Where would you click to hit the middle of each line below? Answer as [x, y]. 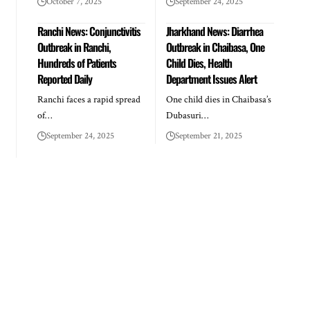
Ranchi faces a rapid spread [89, 100]
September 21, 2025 [208, 136]
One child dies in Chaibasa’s [218, 100]
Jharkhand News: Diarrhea [214, 31]
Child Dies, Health [199, 63]
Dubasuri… [187, 116]
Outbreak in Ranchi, [74, 47]
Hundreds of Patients [76, 63]
